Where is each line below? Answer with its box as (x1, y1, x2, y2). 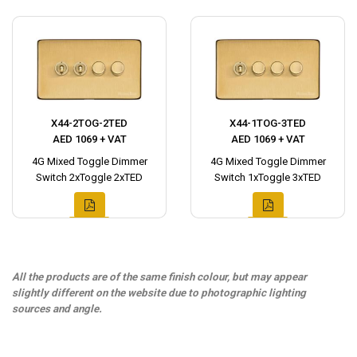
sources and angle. (12, 302, 102, 315)
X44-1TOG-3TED (229, 116, 306, 129)
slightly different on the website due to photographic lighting (12, 286, 306, 299)
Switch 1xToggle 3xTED (214, 171, 321, 183)
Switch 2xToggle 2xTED (36, 171, 143, 183)
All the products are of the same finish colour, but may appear (12, 270, 307, 283)
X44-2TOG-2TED (51, 116, 127, 129)
